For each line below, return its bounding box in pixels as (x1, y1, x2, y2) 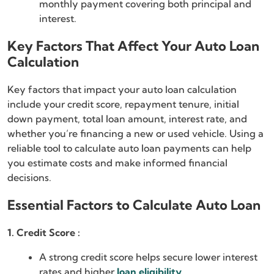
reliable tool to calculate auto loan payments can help (7, 142, 251, 155)
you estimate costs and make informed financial (7, 157, 228, 169)
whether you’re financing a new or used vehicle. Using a (7, 127, 264, 140)
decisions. (7, 171, 51, 184)
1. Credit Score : (7, 226, 80, 239)
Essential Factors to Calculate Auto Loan (7, 196, 261, 214)
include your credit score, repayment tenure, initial (7, 98, 239, 111)
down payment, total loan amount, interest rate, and (7, 113, 247, 125)
